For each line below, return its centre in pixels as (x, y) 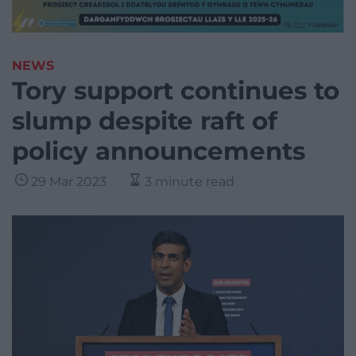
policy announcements (159, 151)
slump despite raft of (145, 121)
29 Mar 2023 (69, 182)
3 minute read (190, 182)
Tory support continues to (176, 91)
